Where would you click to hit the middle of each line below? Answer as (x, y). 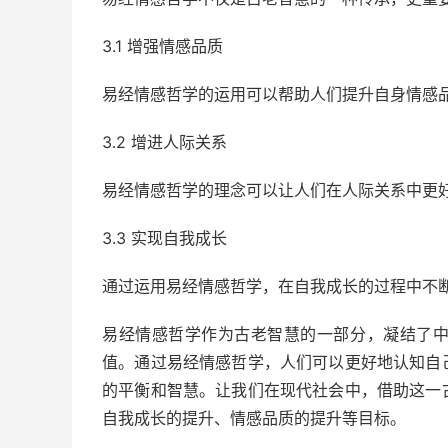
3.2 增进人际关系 (164, 142)
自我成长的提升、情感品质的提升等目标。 (254, 418)
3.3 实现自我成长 (164, 238)
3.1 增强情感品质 (162, 46)
